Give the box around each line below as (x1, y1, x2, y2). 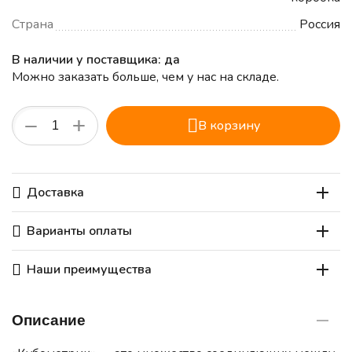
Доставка (27, 184, 84, 202)
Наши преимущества (27, 261, 152, 279)
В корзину (197, 117, 260, 135)
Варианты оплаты (27, 222, 132, 240)
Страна (12, 16, 53, 34)
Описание (12, 312, 86, 329)
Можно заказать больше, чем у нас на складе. (12, 68, 279, 86)
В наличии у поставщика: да (12, 51, 180, 69)
